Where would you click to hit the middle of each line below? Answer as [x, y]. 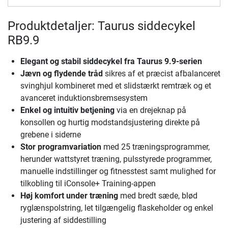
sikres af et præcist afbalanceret [162, 74]
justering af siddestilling [63, 220]
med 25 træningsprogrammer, [155, 147]
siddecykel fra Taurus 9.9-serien [141, 62]
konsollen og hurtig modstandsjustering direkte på [110, 123]
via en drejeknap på [150, 110]
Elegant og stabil [51, 62]
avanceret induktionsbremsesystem [84, 98]
